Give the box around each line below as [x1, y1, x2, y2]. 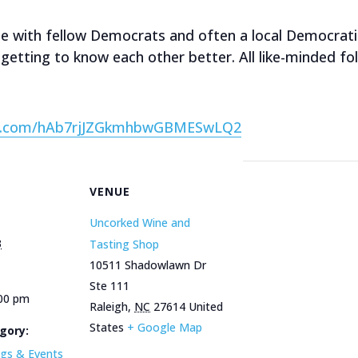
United [189, 299, 223, 314]
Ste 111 [89, 278, 129, 293]
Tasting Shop [89, 237, 159, 252]
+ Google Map [127, 320, 202, 335]
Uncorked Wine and [89, 215, 190, 230]
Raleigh [89, 299, 128, 314]
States [89, 320, 124, 335]
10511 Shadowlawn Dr [89, 257, 206, 272]
